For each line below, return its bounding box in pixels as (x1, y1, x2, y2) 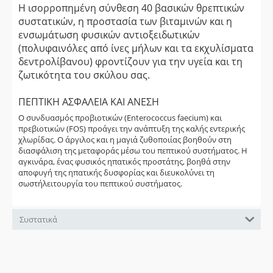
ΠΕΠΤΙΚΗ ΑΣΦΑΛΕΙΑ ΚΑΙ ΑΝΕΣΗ (18, 95, 159, 108)
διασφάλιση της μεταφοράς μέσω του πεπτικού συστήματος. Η (18, 145, 247, 156)
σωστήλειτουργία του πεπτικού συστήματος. (18, 178, 182, 189)
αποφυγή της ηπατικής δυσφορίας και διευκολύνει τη (18, 167, 214, 178)
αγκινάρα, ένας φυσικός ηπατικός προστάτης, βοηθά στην (18, 156, 230, 167)
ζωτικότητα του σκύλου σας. (18, 68, 150, 82)
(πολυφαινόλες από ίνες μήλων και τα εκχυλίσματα (18, 41, 253, 55)
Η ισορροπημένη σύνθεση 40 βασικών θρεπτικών (18, 1, 244, 15)
